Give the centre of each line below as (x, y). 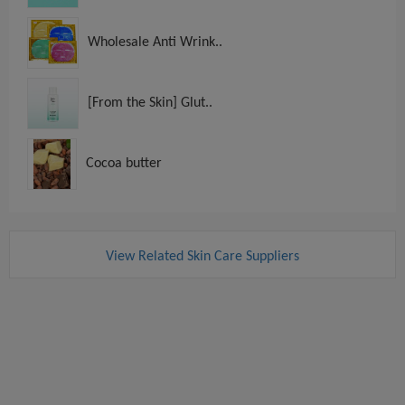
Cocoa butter (124, 163)
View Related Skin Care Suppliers (202, 256)
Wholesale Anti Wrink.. (155, 42)
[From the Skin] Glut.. (150, 103)
